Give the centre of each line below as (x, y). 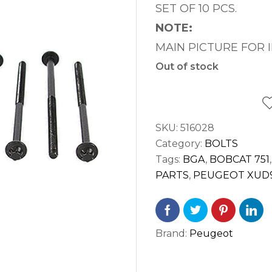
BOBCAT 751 (240, 159)
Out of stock (187, 66)
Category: (180, 143)
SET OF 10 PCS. (196, 8)
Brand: (172, 233)
